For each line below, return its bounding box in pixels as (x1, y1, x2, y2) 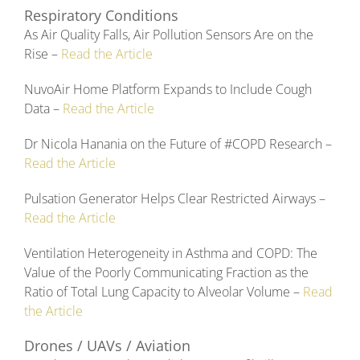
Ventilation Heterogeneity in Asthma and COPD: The (24, 244, 317, 263)
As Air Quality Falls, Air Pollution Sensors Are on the (24, 26, 313, 44)
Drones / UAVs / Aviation (24, 336, 190, 356)
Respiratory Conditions (24, 6, 178, 26)
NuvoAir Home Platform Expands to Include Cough (24, 80, 312, 99)
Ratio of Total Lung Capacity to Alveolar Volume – (24, 283, 303, 301)
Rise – (24, 45, 61, 63)
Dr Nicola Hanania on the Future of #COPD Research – (24, 135, 332, 153)
